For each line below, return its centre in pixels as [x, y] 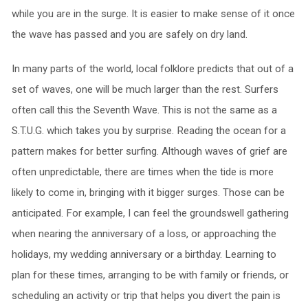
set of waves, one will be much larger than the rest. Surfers [145, 90]
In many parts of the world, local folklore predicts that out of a [152, 69]
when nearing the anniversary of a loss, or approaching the [144, 234]
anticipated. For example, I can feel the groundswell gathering [150, 213]
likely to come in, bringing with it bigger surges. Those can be [148, 193]
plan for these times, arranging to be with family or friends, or [150, 275]
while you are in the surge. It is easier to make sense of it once [153, 14]
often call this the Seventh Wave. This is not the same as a [144, 110]
